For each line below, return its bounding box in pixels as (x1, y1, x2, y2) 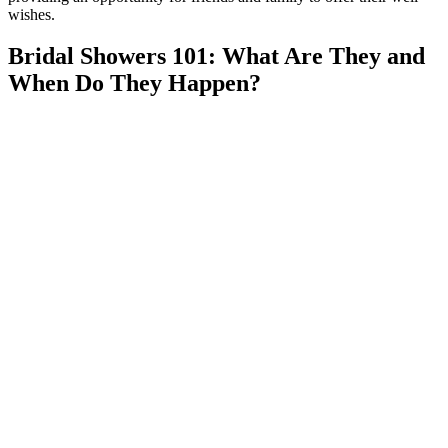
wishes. (8, 5, 55, 23)
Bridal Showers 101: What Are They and (8, 43, 425, 70)
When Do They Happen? (8, 70, 261, 97)
